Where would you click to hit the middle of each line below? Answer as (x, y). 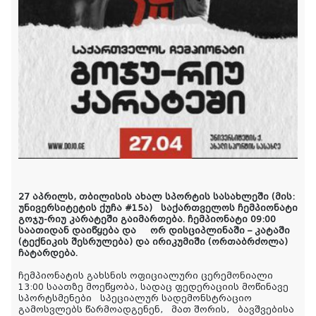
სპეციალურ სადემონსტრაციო (176, 299)
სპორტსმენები (55, 299)
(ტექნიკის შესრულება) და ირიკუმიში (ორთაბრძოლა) (153, 242)
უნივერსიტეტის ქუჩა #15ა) (85, 208)
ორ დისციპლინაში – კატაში (220, 231)
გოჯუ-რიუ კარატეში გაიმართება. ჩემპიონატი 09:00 (147, 220)
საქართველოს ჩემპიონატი (229, 208)
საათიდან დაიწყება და (79, 231)
